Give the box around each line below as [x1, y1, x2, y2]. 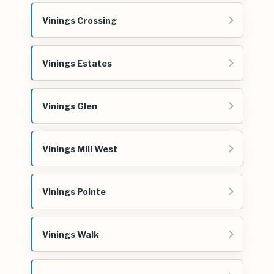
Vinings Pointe [42, 186, 106, 197]
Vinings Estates [42, 57, 112, 68]
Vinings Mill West [42, 143, 117, 154]
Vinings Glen [42, 100, 97, 111]
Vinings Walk [42, 229, 99, 240]
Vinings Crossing [42, 15, 117, 26]
